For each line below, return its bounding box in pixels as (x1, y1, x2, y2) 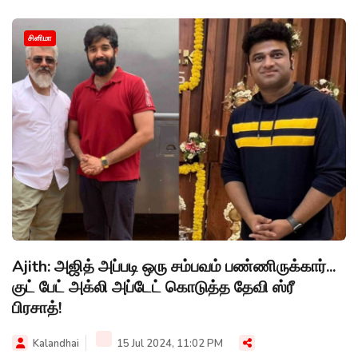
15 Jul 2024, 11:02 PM (114, 336, 223, 352)
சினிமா (28, 32, 52, 44)
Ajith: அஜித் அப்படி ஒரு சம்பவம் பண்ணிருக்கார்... (12, 256, 336, 278)
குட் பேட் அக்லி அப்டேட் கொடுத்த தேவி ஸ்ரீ (12, 276, 294, 299)
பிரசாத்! (12, 297, 62, 320)
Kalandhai (33, 336, 79, 352)
